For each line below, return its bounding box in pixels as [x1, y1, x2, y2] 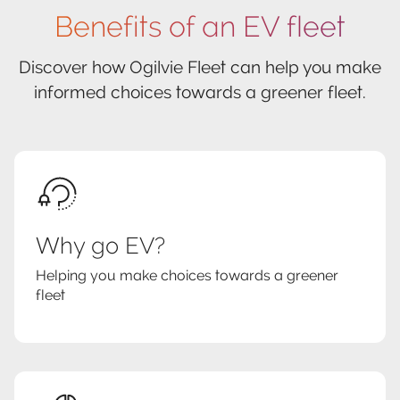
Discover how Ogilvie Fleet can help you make [19, 56, 381, 78]
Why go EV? [36, 232, 165, 260]
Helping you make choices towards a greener [36, 267, 338, 285]
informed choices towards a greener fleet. [34, 81, 366, 103]
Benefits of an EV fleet [54, 10, 346, 45]
